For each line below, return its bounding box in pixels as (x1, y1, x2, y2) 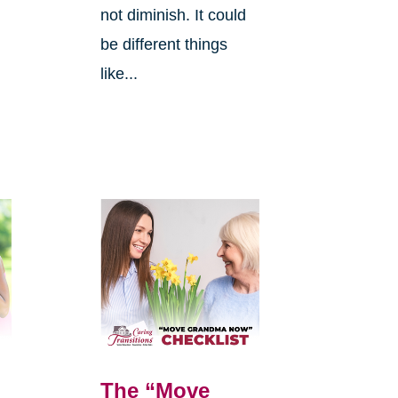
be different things (99, 36, 227, 54)
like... (99, 65, 138, 84)
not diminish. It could (99, 6, 246, 25)
